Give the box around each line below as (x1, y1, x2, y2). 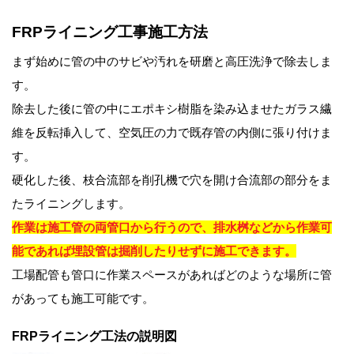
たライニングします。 (12, 196, 130, 210)
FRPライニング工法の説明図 (12, 329, 177, 343)
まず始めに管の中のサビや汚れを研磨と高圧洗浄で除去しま (12, 54, 332, 68)
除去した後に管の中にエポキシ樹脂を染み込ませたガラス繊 (12, 101, 332, 115)
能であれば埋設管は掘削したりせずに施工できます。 (12, 243, 296, 258)
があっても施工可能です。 (12, 291, 154, 305)
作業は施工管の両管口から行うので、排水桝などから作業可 (12, 220, 332, 234)
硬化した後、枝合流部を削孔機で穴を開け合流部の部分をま (12, 172, 332, 186)
